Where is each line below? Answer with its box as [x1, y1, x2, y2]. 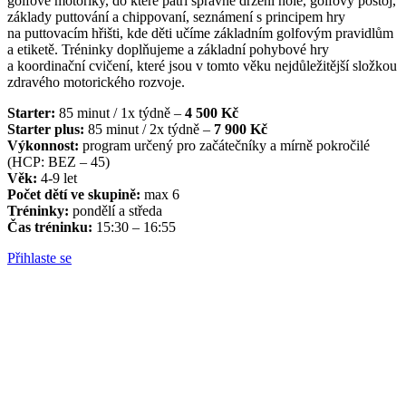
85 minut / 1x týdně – [55, 104, 185, 121]
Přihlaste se [7, 249, 72, 266]
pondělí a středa [69, 202, 162, 218]
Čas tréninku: [7, 218, 92, 235]
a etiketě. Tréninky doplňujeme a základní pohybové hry [7, 41, 329, 57]
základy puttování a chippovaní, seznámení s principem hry [7, 8, 345, 24]
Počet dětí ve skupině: [7, 186, 140, 202]
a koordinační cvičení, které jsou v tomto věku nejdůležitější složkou [7, 57, 397, 73]
